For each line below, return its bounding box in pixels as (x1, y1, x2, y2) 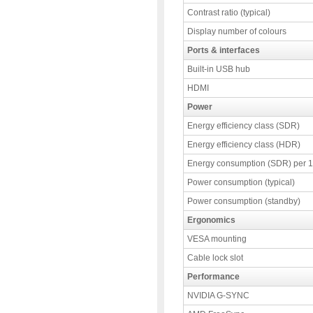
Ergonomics (187, 215, 235, 225)
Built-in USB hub (187, 64, 250, 74)
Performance (187, 272, 240, 282)
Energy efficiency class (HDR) (187, 140, 300, 150)
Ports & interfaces (187, 45, 260, 55)
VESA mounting (187, 234, 247, 244)
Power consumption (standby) (187, 196, 300, 206)
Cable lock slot (187, 253, 243, 263)
